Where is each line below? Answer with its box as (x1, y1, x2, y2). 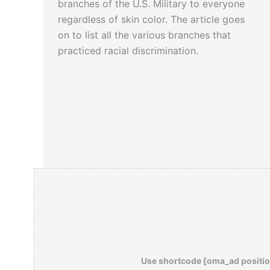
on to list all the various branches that (58, 29, 231, 42)
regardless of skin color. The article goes (58, 13, 245, 26)
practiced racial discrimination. (58, 45, 198, 57)
